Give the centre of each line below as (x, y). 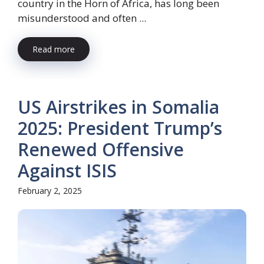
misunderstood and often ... (82, 18)
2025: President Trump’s (120, 128)
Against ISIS (67, 170)
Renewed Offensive (101, 149)
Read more (54, 49)
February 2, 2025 (50, 190)
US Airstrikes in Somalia (118, 107)
